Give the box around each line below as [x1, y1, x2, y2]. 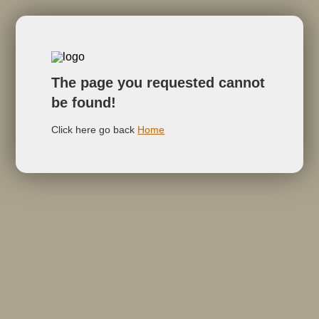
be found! [51, 94, 117, 110]
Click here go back [51, 124, 138, 136]
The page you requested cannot [51, 74, 266, 90]
